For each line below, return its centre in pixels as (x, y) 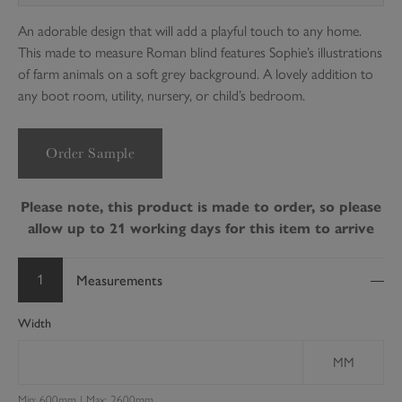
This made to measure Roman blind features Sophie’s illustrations (200, 52)
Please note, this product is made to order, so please (201, 207)
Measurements (119, 280)
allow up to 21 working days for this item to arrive (201, 228)
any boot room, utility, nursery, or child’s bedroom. (162, 96)
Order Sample (90, 153)
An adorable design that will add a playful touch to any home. (190, 31)
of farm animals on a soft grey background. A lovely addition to (196, 74)
